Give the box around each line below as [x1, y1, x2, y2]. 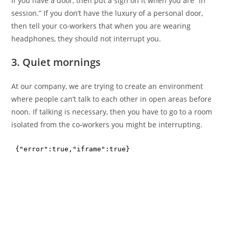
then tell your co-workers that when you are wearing [11, 20, 191, 31]
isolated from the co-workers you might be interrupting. [11, 119, 203, 129]
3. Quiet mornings [11, 55, 101, 69]
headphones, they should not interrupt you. [11, 33, 162, 43]
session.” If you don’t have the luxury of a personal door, [11, 8, 203, 18]
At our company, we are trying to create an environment [11, 81, 203, 91]
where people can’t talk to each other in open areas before [11, 94, 212, 104]
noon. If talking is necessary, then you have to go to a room [11, 106, 213, 117]
